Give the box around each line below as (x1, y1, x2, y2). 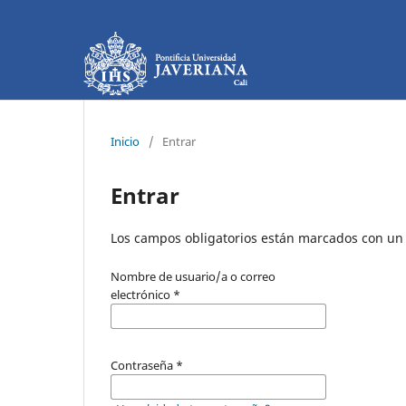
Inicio (111, 132, 140, 150)
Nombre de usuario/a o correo (111, 267, 275, 285)
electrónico (111, 285, 173, 303)
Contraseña (111, 356, 176, 373)
